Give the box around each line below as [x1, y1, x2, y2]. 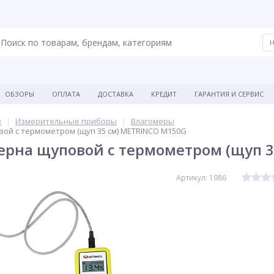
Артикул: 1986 [176, 172, 226, 183]
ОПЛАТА [52, 89, 80, 98]
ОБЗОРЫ [5, 89, 34, 98]
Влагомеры [131, 116, 174, 127]
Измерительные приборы [15, 116, 117, 127]
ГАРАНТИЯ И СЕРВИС [194, 89, 264, 98]
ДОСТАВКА [98, 89, 133, 98]
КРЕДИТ [151, 89, 177, 98]
